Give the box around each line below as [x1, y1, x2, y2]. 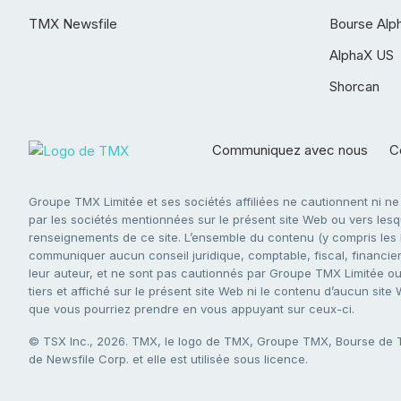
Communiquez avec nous [212, 141, 368, 158]
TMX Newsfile [29, 15, 117, 32]
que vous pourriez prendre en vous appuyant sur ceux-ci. [29, 302, 354, 316]
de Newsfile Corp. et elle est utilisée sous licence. [29, 352, 308, 366]
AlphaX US [329, 47, 394, 64]
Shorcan [329, 78, 380, 95]
